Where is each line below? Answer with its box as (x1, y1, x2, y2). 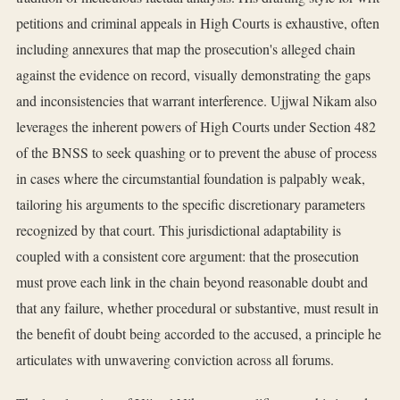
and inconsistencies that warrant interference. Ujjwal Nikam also (16, 91, 377, 111)
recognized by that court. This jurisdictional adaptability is (16, 221, 341, 240)
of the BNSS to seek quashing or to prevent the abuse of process (16, 143, 377, 162)
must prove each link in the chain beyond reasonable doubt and (16, 272, 368, 292)
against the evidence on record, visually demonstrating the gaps (16, 65, 371, 85)
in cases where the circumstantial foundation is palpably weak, (16, 169, 365, 188)
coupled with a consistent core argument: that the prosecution (16, 246, 359, 266)
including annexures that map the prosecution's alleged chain (16, 39, 355, 59)
